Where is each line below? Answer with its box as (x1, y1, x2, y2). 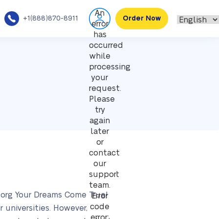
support (89, 171, 119, 178)
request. (89, 85, 121, 92)
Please (89, 95, 115, 103)
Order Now (123, 15, 161, 22)
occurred (89, 42, 123, 49)
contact (89, 149, 120, 157)
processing (89, 63, 131, 71)
